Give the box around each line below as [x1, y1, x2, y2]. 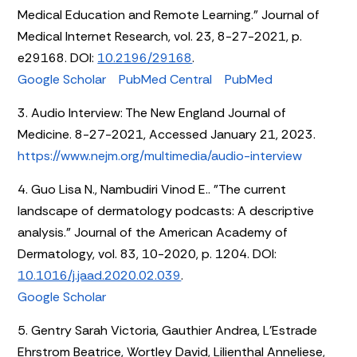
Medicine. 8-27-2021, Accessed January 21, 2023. [18, 125, 316, 143]
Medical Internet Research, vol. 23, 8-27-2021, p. [18, 27, 303, 45]
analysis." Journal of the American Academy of [18, 223, 288, 241]
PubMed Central [119, 70, 213, 88]
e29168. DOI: [18, 49, 98, 66]
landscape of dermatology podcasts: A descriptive [18, 202, 315, 219]
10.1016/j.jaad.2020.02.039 [18, 266, 182, 284]
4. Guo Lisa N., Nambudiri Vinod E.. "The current [18, 180, 287, 198]
